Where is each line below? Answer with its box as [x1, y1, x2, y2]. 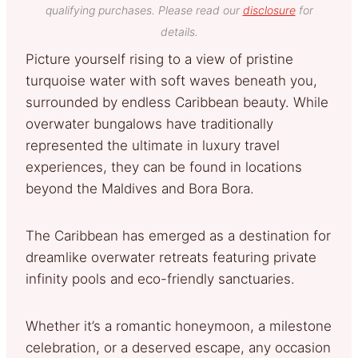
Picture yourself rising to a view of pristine [26, 50, 293, 67]
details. [160, 24, 198, 38]
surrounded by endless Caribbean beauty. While [26, 93, 328, 110]
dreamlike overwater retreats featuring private [26, 249, 316, 265]
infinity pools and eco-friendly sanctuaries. [26, 270, 295, 287]
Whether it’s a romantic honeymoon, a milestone [26, 317, 332, 334]
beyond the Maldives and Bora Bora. [26, 180, 254, 197]
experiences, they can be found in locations [26, 158, 302, 175]
